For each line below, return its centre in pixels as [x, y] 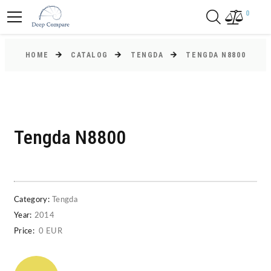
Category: [32, 200]
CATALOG [90, 55]
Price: [24, 231]
